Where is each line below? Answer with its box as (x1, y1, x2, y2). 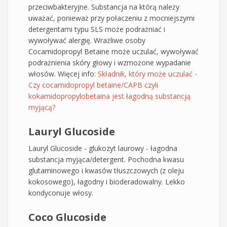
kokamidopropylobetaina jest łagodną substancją (28, 91, 191, 101)
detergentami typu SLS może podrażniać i (28, 24, 165, 34)
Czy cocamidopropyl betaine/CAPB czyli (28, 80, 158, 90)
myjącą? (28, 102, 55, 112)
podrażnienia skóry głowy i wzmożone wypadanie (28, 57, 191, 67)
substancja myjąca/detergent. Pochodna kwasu (28, 154, 184, 164)
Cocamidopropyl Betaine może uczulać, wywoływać (28, 46, 199, 56)
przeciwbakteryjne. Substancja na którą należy (28, 2, 179, 12)
